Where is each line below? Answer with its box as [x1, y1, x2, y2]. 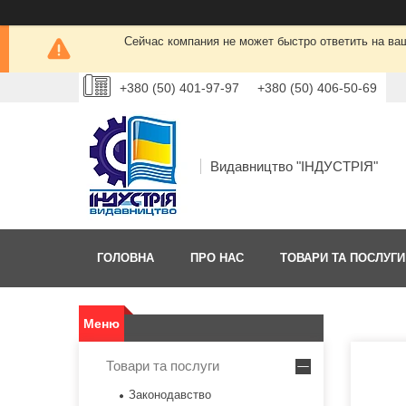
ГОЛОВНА [97, 251, 154, 266]
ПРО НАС [190, 251, 244, 266]
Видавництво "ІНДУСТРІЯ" [210, 158, 378, 174]
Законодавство [129, 388, 211, 402]
